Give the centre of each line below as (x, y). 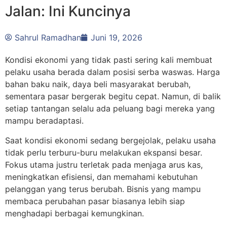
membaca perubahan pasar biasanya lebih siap (95, 201)
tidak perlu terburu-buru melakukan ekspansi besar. (104, 152)
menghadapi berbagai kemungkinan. (74, 213)
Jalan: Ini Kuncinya (68, 11)
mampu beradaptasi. (44, 121)
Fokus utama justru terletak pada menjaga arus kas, (104, 164)
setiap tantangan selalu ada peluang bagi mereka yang (110, 109)
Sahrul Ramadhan (48, 38)
